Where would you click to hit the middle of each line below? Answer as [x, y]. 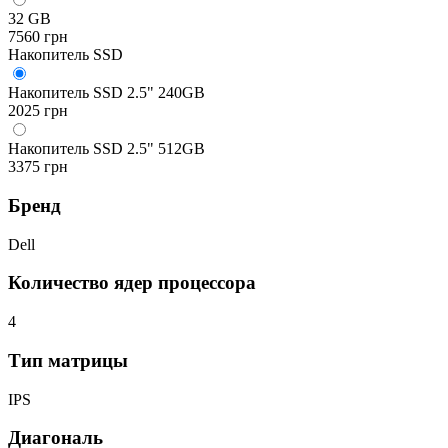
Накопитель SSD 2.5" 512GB [106, 149]
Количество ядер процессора [132, 283]
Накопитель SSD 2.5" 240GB [106, 93]
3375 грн [38, 167]
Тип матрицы [68, 360]
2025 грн [38, 111]
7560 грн [38, 37]
